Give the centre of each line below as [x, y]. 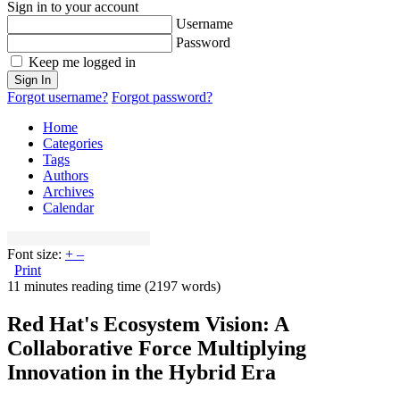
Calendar [68, 207]
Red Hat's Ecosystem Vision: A [148, 324]
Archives [68, 191]
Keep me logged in [82, 62]
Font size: [34, 254]
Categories [73, 143]
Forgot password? [162, 96]
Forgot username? [58, 96]
